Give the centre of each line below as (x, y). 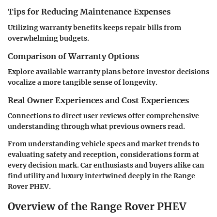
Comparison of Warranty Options (73, 56)
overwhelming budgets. (48, 38)
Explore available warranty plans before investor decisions (108, 71)
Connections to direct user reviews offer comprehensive (103, 116)
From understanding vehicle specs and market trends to (104, 144)
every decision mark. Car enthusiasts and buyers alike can (106, 165)
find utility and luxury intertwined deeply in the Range (101, 176)
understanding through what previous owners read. (96, 126)
